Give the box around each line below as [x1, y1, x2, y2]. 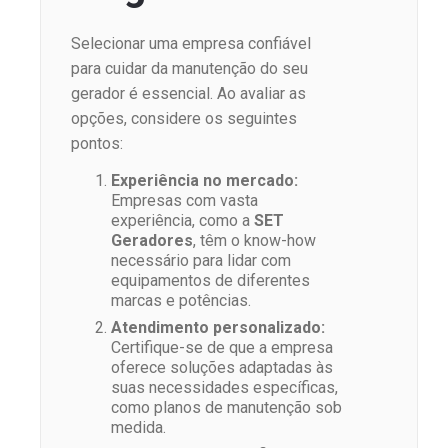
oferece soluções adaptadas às [111, 357, 333, 377]
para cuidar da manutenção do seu [71, 58, 308, 78]
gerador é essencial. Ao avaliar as [71, 83, 306, 103]
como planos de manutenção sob [111, 397, 342, 417]
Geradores [111, 230, 193, 250]
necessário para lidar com [111, 250, 291, 270]
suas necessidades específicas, [111, 377, 338, 397]
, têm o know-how [193, 230, 316, 250]
